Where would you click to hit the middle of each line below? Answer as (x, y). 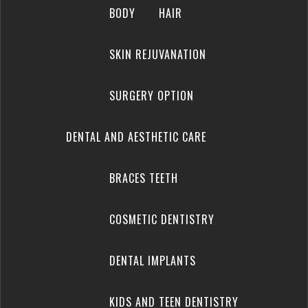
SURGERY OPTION (151, 96)
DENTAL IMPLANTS (152, 261)
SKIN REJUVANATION (157, 54)
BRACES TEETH (143, 178)
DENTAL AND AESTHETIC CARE (136, 137)
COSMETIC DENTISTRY (162, 219)
